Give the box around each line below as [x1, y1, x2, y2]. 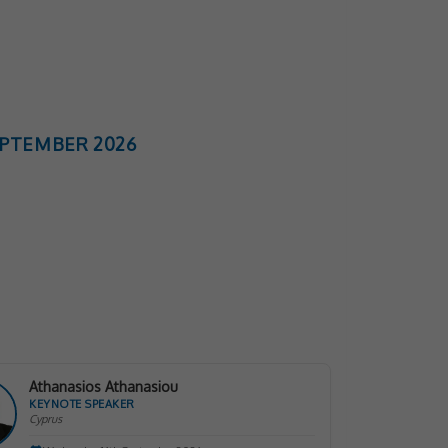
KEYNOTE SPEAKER [29, 397, 135, 411]
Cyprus [29, 412, 63, 426]
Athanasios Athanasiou [29, 378, 179, 395]
